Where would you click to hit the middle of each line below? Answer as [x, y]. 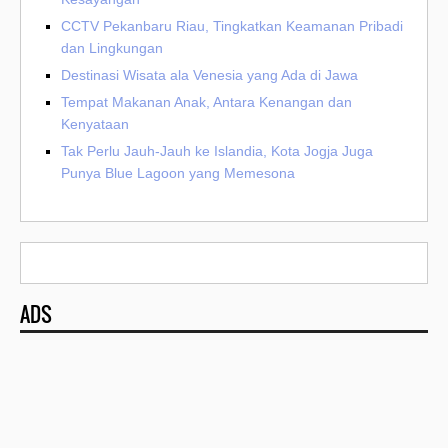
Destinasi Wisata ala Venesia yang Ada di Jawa [209, 75]
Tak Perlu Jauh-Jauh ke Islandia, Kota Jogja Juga [217, 151]
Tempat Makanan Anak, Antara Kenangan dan [206, 102]
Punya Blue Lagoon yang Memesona [178, 173]
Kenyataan [95, 124]
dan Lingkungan [112, 48]
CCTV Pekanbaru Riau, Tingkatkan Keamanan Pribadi [232, 26]
